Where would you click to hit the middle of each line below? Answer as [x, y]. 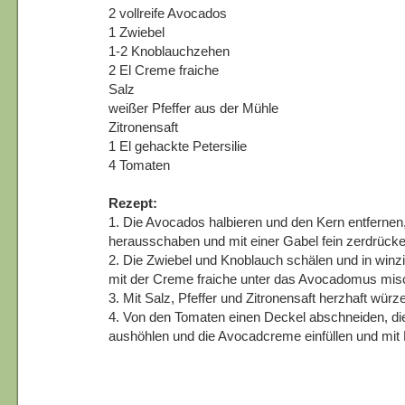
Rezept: [133, 202]
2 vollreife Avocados [168, 13]
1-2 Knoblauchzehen [169, 51]
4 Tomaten [139, 165]
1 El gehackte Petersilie [178, 146]
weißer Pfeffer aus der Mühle [193, 108]
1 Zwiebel [137, 32]
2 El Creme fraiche [164, 70]
